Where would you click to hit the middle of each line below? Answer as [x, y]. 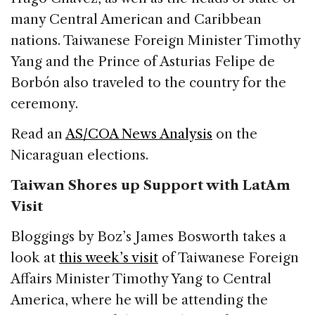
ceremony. [44, 103]
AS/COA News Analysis [139, 134]
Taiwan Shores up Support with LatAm [150, 185]
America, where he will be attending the [139, 300]
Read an [38, 134]
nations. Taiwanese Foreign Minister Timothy [155, 40]
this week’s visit [109, 257]
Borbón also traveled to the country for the [148, 82]
